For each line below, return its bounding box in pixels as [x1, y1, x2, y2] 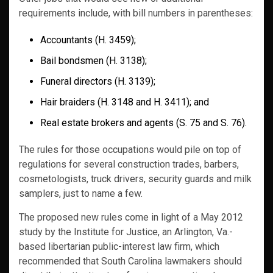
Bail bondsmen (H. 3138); [40, 55, 147, 67]
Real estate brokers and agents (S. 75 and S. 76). [40, 117, 247, 129]
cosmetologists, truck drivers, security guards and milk [19, 173, 252, 185]
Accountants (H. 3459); [40, 34, 136, 46]
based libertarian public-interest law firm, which [19, 241, 219, 253]
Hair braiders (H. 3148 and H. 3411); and [40, 96, 209, 108]
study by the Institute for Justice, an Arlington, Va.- [19, 226, 233, 238]
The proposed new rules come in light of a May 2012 [19, 211, 243, 224]
